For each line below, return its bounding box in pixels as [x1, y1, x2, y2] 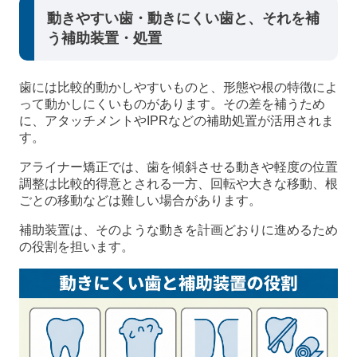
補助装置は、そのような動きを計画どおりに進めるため [19, 222, 338, 237]
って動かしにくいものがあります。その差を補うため [19, 96, 325, 111]
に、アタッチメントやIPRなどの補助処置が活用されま [19, 113, 334, 127]
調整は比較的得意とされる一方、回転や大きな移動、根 [19, 176, 338, 190]
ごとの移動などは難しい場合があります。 [19, 193, 261, 207]
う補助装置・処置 [47, 29, 163, 46]
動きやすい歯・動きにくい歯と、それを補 [47, 9, 320, 26]
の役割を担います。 [19, 239, 134, 253]
